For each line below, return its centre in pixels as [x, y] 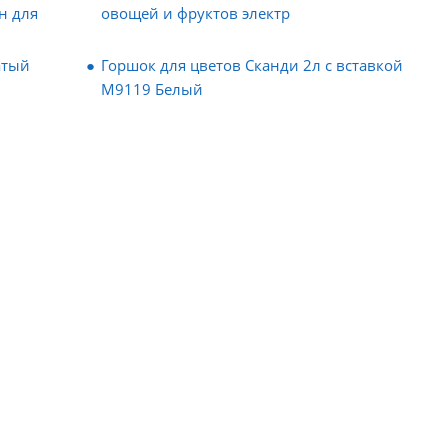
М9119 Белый [152, 89]
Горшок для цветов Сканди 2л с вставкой [252, 65]
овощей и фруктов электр [195, 13]
